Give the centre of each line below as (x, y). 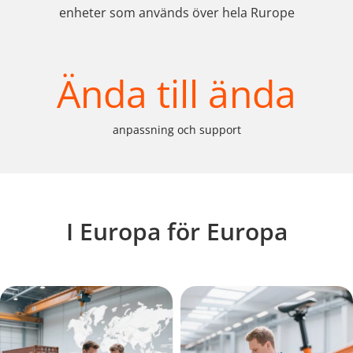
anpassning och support (176, 130)
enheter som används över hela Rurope (176, 13)
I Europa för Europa (176, 231)
